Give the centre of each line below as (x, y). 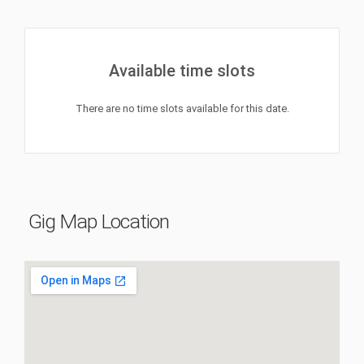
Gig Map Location (99, 222)
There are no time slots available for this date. (182, 109)
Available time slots (182, 71)
